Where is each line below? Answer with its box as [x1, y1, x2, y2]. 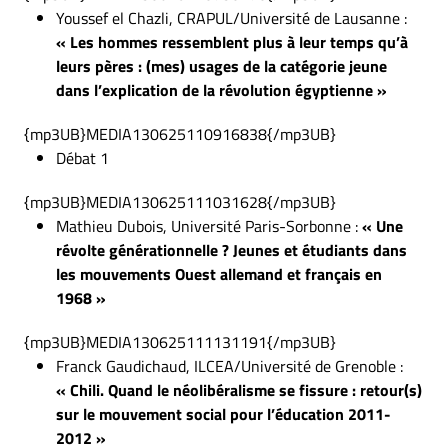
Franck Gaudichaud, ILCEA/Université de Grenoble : [56, 354, 403, 378]
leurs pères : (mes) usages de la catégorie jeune [56, 54, 387, 78]
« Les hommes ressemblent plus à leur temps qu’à [56, 30, 408, 54]
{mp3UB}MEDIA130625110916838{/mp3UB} [24, 122, 336, 146]
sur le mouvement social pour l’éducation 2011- [56, 402, 391, 426]
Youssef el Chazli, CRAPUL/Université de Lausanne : [56, 6, 407, 30]
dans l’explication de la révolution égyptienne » [56, 78, 387, 102]
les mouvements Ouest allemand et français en [56, 262, 382, 286]
